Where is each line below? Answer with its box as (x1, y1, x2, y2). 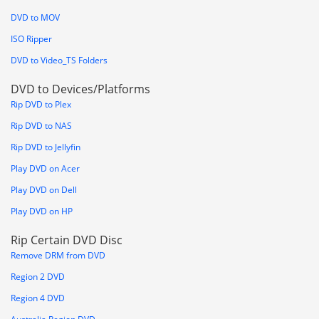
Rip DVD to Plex (11, 98, 71, 111)
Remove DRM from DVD (11, 249, 105, 262)
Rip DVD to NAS (11, 120, 72, 132)
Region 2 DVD (11, 271, 65, 283)
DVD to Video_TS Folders (11, 54, 108, 67)
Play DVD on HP (11, 205, 73, 218)
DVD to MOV (11, 11, 60, 24)
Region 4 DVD (11, 292, 65, 305)
